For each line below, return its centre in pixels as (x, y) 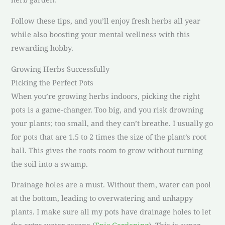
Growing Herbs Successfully (61, 69)
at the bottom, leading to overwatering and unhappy (102, 198)
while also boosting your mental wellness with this (101, 34)
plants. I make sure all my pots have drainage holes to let (111, 212)
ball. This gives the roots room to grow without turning (107, 150)
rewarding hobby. (42, 47)
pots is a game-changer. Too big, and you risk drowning (107, 109)
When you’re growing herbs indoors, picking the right (106, 96)
